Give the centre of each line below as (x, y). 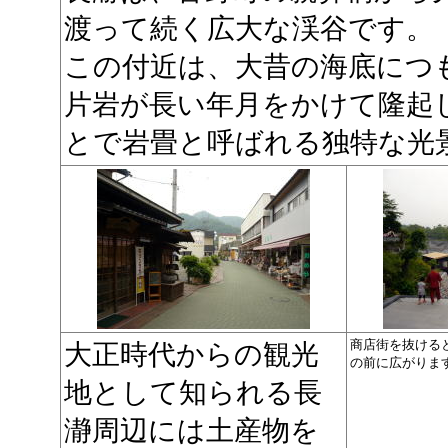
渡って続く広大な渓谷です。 (249, 28)
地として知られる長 (193, 392)
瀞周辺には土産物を (191, 430)
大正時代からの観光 (191, 354)
